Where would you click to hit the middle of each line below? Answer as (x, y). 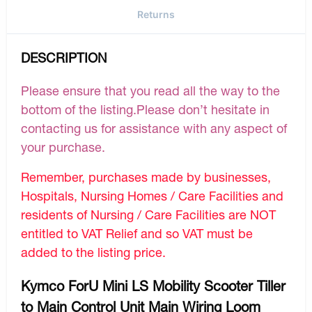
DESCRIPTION (64, 57)
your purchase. (63, 147)
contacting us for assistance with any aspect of (154, 128)
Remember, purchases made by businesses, (146, 177)
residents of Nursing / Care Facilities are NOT (148, 214)
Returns (156, 14)
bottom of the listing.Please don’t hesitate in (145, 109)
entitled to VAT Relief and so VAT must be (137, 233)
